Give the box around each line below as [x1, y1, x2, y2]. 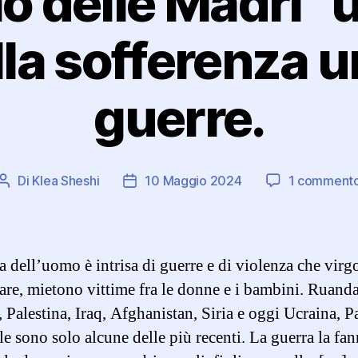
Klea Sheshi [32, 172, 100, 189]
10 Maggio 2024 [145, 172, 242, 189]
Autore [2, 173, 44, 190]
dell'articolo [129, 193, 200, 209]
